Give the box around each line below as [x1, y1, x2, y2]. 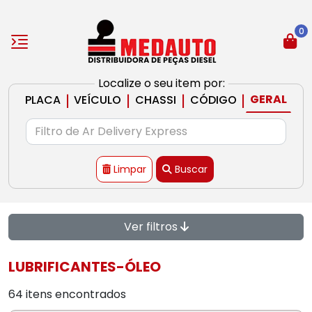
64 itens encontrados [8, 286, 126, 302]
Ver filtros [123, 219, 180, 235]
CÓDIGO [189, 91, 237, 108]
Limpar [114, 162, 146, 176]
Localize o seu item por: [97, 75, 225, 91]
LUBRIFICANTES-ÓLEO [8, 257, 161, 276]
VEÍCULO [74, 91, 122, 108]
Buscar [175, 162, 208, 176]
